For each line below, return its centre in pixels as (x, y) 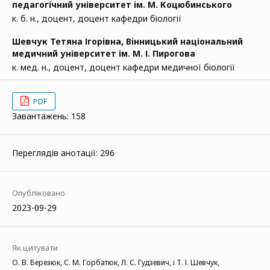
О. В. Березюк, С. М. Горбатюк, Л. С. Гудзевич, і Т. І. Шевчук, (116, 262)
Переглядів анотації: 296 (63, 153)
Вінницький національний (184, 41)
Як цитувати (35, 248)
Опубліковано (39, 193)
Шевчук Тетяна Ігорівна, (69, 41)
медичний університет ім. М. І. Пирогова (104, 53)
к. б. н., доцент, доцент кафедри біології (97, 18)
